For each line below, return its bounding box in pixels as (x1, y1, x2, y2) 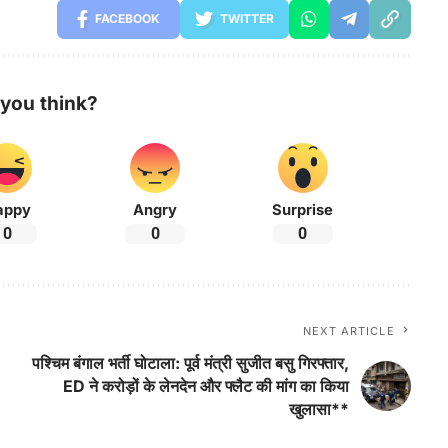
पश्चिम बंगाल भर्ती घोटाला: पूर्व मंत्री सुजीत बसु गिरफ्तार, (31, 352, 349, 373)
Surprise (272, 200, 334, 219)
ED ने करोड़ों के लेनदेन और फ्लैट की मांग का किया (62, 375, 349, 396)
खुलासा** (288, 398, 349, 419)
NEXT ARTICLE (302, 323, 395, 338)
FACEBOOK (94, 10, 160, 26)
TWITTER (219, 10, 274, 26)
